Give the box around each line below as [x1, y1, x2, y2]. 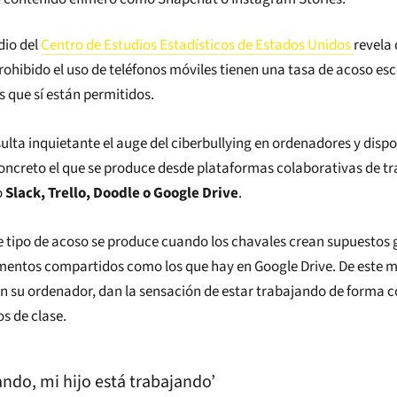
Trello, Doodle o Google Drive [48, 182, 238, 204]
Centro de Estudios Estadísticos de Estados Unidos [41, 34, 351, 56]
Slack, [5, 182, 45, 204]
